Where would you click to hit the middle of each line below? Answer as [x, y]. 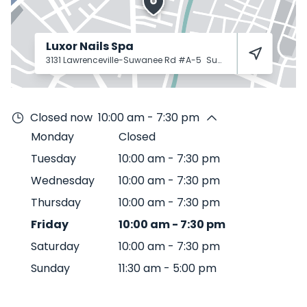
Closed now [61, 118]
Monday [52, 137]
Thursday [56, 202]
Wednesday [63, 181]
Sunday [50, 268]
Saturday [55, 246]
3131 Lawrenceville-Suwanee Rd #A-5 [124, 60]
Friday [50, 224]
